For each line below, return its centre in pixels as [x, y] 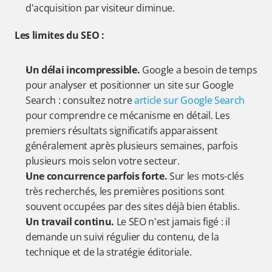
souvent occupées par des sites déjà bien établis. [133, 206]
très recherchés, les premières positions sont [125, 191]
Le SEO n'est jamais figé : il [172, 222]
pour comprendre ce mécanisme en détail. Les [128, 115]
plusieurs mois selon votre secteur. [103, 161]
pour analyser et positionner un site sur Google [130, 85]
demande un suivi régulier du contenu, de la [122, 237]
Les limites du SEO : [59, 35]
